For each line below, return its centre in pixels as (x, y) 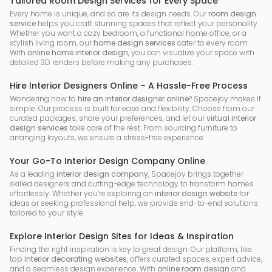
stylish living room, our (52, 43)
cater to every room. (212, 43)
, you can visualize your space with (191, 53)
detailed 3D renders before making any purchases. (101, 63)
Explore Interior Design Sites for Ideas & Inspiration (122, 236)
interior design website (196, 194)
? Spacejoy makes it (225, 99)
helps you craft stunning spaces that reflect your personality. (147, 24)
